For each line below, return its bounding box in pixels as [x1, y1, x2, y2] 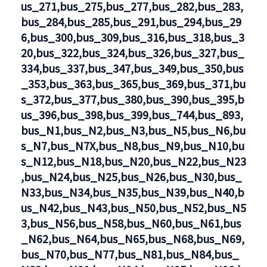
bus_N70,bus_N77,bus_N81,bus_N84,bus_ [20, 247, 239, 262]
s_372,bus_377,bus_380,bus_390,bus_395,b [20, 92, 244, 107]
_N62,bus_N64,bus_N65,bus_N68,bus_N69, [20, 231, 244, 246]
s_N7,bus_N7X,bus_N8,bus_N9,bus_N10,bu [20, 138, 244, 153]
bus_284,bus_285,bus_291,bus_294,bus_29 [20, 14, 241, 29]
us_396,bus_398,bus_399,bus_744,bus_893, [20, 107, 243, 122]
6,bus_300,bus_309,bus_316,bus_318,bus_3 [20, 30, 244, 45]
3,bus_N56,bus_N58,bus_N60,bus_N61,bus [20, 216, 241, 231]
